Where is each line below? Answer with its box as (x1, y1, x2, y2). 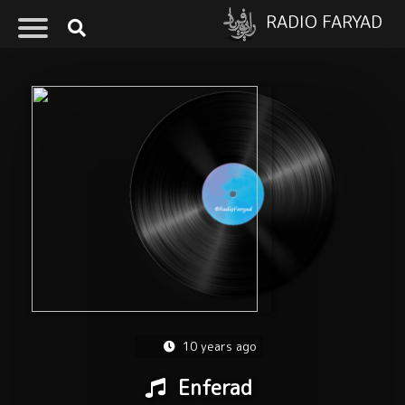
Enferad (173, 373, 253, 401)
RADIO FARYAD (266, 8, 382, 33)
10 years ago (179, 338, 257, 354)
